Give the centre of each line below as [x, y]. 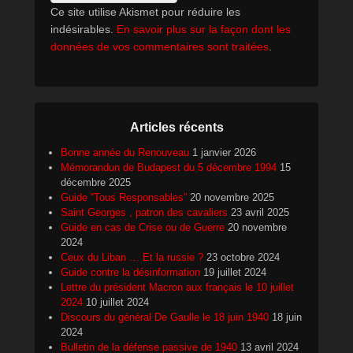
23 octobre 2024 [243, 258]
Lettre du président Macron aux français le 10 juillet [177, 288]
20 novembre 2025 [232, 198]
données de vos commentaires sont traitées [160, 47]
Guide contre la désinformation [130, 273]
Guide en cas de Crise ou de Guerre [143, 228]
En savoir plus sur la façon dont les [204, 30]
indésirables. [84, 30]
